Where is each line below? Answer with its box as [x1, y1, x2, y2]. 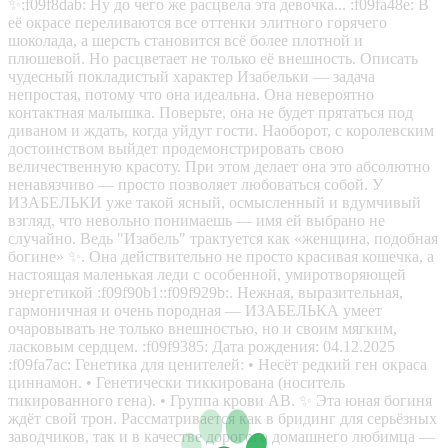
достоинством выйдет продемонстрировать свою [8, 139, 344, 157]
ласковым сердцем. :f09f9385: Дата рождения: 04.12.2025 [8, 337, 395, 355]
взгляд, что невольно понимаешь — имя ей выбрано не [8, 211, 385, 229]
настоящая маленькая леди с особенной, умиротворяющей [8, 265, 406, 283]
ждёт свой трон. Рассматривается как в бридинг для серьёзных [8, 409, 437, 427]
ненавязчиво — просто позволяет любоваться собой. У [8, 175, 383, 193]
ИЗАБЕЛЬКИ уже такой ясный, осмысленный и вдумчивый [8, 193, 421, 211]
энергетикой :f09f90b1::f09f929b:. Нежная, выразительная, [8, 283, 403, 301]
